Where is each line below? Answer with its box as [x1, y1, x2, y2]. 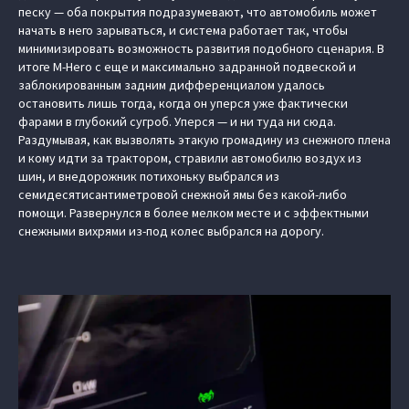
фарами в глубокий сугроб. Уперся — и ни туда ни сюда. [18, 113, 336, 130]
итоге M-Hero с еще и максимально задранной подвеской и [18, 58, 356, 75]
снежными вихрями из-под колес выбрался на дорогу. [18, 223, 324, 239]
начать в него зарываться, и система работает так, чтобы [18, 22, 348, 38]
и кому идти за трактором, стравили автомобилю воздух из [18, 150, 362, 166]
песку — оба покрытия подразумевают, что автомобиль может [18, 4, 377, 20]
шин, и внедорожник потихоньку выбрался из [18, 168, 279, 184]
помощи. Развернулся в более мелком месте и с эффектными [18, 204, 369, 221]
